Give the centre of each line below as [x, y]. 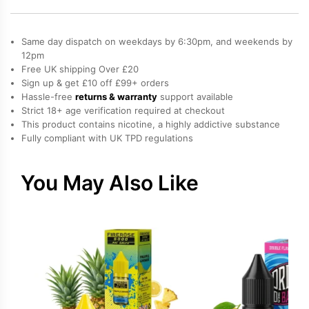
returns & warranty [116, 96]
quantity [149, 28]
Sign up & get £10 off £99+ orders [95, 82]
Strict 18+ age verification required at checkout [123, 110]
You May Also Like [110, 182]
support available [195, 96]
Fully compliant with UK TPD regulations [107, 138]
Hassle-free [48, 96]
